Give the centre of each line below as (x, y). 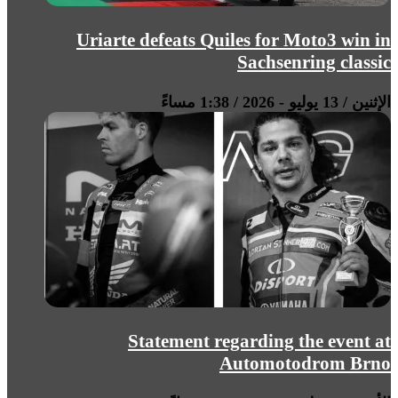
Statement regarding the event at (259, 342)
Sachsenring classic (314, 63)
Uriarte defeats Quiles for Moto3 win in (234, 40)
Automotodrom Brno (305, 364)
